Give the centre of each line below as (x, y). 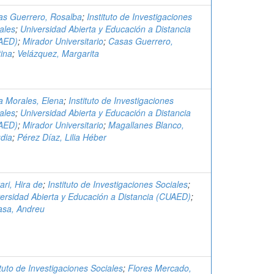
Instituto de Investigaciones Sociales (118, 184)
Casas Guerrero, (141, 41)
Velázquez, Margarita (58, 53)
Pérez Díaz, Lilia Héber (62, 137)
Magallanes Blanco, (146, 125)
